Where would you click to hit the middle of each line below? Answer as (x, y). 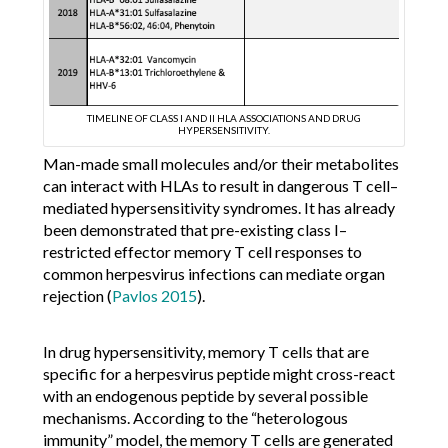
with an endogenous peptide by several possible (205, 395)
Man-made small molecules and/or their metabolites (220, 163)
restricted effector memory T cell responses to (202, 251)
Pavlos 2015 (154, 295)
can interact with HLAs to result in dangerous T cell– (220, 185)
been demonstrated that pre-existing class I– (194, 229)
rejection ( (77, 295)
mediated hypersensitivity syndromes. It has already (218, 207)
